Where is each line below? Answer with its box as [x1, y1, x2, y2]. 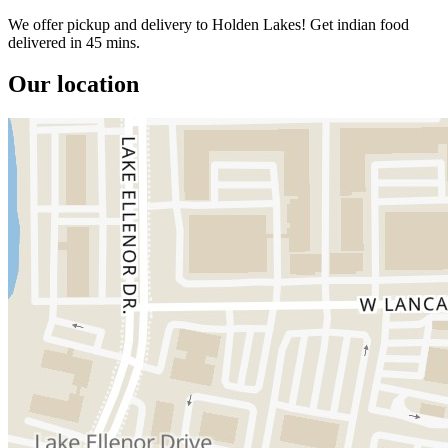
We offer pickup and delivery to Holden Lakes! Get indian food [8, 15, 409, 33]
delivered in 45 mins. [8, 33, 140, 51]
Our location [8, 71, 139, 98]
